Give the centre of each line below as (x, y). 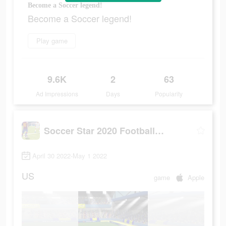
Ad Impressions (57, 94)
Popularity (169, 94)
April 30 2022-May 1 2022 (70, 156)
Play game (52, 41)
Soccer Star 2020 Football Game (159, 130)
